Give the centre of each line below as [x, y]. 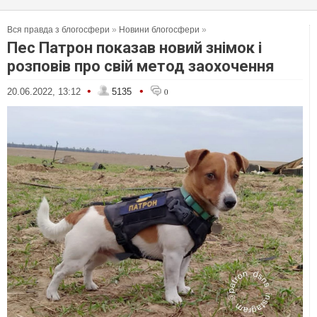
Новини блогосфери [159, 30]
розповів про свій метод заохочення [141, 66]
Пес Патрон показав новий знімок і [134, 48]
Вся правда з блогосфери [58, 30]
